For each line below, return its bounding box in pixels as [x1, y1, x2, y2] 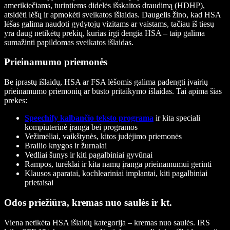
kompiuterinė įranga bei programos [25, 123, 138, 132]
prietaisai [25, 178, 53, 187]
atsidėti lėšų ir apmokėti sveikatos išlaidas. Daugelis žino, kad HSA [4, 10, 221, 19]
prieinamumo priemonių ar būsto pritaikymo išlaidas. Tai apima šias [4, 87, 222, 96]
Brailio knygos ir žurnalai [25, 141, 107, 150]
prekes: [4, 96, 27, 105]
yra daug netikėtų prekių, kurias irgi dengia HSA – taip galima [4, 28, 205, 37]
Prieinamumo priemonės [4, 56, 107, 68]
